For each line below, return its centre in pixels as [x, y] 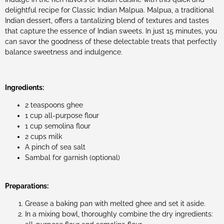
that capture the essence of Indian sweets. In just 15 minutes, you [111, 31]
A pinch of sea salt [55, 147]
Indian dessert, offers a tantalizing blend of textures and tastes [107, 20]
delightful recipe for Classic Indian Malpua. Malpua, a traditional [109, 10]
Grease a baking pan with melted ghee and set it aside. [115, 203]
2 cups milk [43, 137]
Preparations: [27, 186]
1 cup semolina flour [58, 126]
